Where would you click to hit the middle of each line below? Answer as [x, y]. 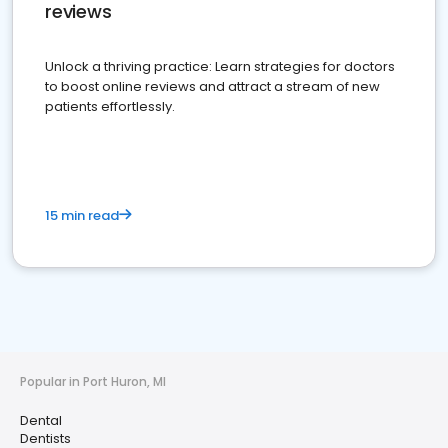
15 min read [82, 216]
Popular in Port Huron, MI [93, 382]
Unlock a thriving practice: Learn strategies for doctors [220, 67]
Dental [41, 421]
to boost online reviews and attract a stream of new [212, 87]
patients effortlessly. [110, 107]
